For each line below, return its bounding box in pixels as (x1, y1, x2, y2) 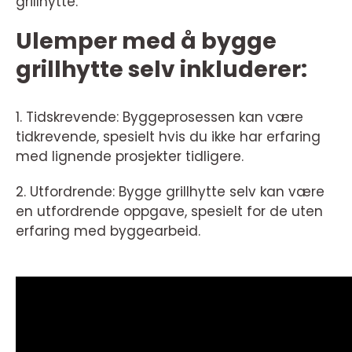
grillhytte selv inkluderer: (16, 53, 307, 85)
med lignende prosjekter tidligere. (16, 146, 244, 166)
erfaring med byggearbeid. (16, 221, 200, 240)
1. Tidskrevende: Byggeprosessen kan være (16, 107, 303, 126)
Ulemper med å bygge (16, 25, 277, 57)
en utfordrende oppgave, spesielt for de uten (16, 201, 323, 221)
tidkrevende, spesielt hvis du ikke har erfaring (16, 126, 321, 146)
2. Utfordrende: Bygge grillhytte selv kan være (16, 181, 324, 201)
